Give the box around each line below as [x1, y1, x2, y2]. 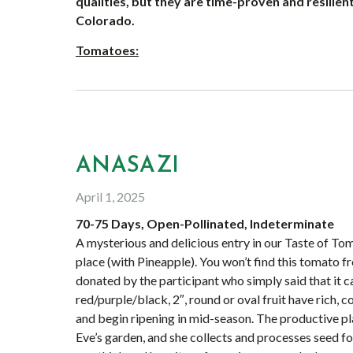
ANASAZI [76, 155, 180, 177]
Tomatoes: [76, 43, 139, 58]
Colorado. [76, 13, 137, 28]
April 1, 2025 [76, 189, 145, 204]
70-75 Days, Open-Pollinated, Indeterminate [76, 216, 334, 231]
